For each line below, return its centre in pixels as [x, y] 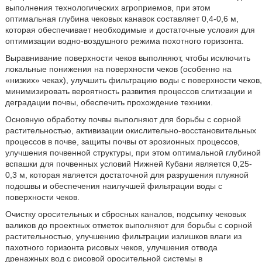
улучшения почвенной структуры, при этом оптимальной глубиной [133, 153]
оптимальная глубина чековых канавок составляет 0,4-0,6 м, [122, 19]
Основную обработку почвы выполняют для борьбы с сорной [123, 119]
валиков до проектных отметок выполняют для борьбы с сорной [128, 225]
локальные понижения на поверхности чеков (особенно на [118, 69]
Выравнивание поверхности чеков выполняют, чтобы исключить [127, 58]
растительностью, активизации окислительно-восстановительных [130, 130]
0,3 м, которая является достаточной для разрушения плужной [127, 175]
